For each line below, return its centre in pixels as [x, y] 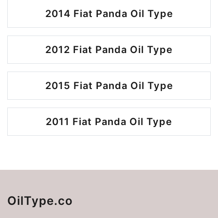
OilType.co [40, 201]
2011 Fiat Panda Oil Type [109, 122]
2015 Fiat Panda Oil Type [109, 86]
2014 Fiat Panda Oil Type [109, 14]
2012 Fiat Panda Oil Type [109, 50]
